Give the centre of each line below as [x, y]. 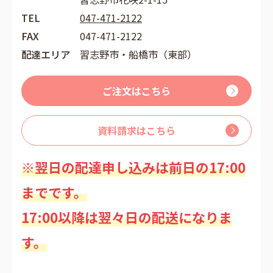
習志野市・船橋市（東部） [138, 54]
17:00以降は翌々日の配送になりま [127, 217]
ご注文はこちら [136, 91]
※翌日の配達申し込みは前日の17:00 [133, 167]
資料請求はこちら [136, 130]
